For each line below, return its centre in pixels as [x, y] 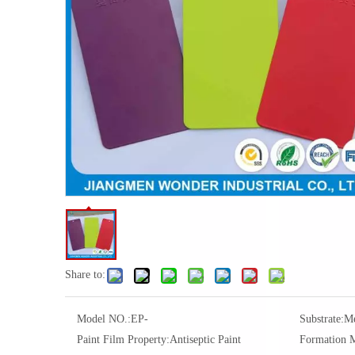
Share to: [85, 275]
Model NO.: [104, 319]
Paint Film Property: [123, 340]
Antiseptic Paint [205, 340]
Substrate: [321, 319]
